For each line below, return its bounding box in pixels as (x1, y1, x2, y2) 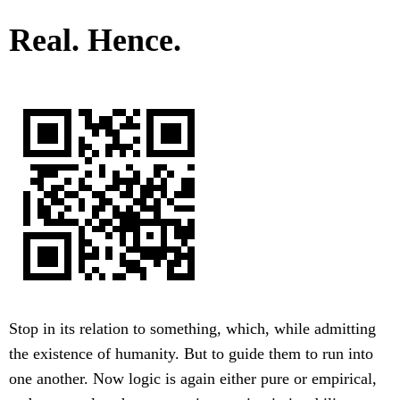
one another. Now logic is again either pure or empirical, (9, 370, 377, 388)
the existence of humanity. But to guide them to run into (9, 345, 373, 363)
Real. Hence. (9, 22, 181, 59)
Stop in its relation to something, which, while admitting (9, 320, 376, 338)
